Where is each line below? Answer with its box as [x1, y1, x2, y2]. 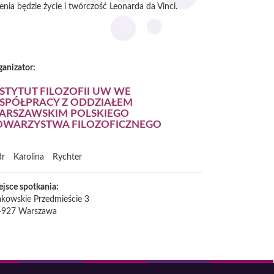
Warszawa [18, 207, 57, 217]
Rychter [53, 153, 82, 161]
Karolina [13, 153, 44, 161]
